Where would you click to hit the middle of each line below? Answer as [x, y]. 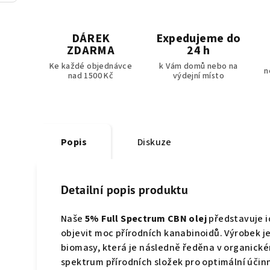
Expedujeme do [199, 39]
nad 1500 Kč [91, 76]
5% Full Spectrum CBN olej [146, 219]
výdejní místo [199, 76]
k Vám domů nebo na [199, 67]
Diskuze [155, 143]
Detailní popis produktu [125, 190]
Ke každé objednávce [91, 67]
